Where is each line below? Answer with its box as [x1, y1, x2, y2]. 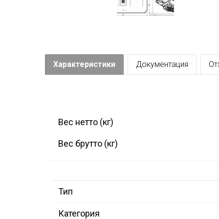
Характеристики [53, 60, 115, 69]
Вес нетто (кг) [58, 117, 113, 128]
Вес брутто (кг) [58, 138, 118, 149]
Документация [136, 60, 188, 69]
